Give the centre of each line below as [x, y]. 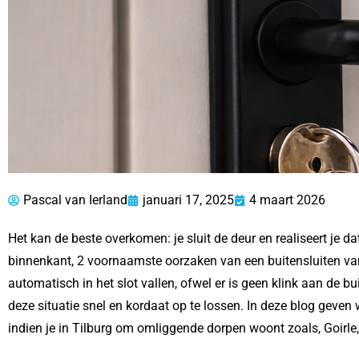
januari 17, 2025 [188, 200]
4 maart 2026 [287, 200]
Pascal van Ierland [75, 200]
